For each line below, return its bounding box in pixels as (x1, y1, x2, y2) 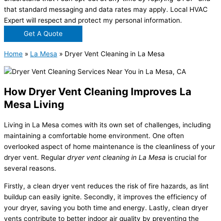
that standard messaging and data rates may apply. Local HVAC (4, 5, 208, 13)
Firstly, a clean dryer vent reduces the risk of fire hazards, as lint (4, 182, 209, 190)
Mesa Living (4, 98, 64, 111)
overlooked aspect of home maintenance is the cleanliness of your (4, 143, 215, 151)
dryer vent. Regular (4, 153, 67, 162)
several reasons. (4, 164, 56, 173)
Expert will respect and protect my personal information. (4, 16, 182, 24)
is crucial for (166, 153, 207, 162)
